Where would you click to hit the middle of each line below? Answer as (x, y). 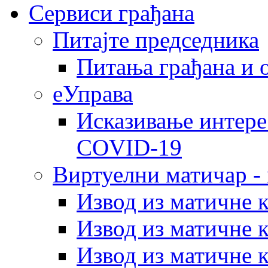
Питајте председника (156, 39)
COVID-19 (129, 147)
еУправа (93, 93)
